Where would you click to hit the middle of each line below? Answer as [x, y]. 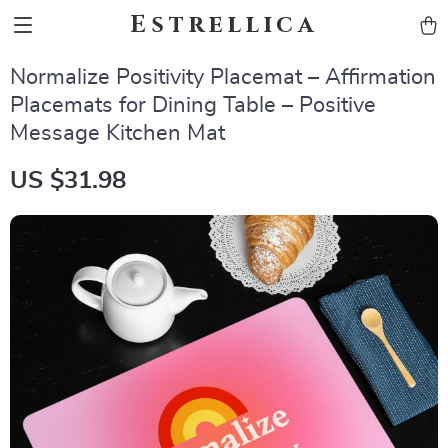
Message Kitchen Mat [117, 133]
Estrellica [224, 25]
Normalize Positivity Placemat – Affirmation [223, 77]
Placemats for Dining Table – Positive [193, 105]
